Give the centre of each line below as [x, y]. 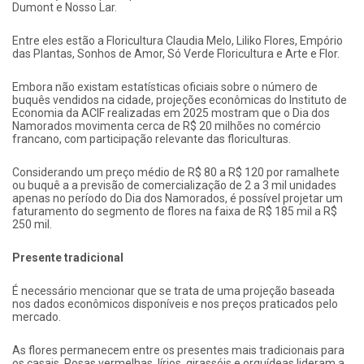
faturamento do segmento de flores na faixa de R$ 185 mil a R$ [175, 212]
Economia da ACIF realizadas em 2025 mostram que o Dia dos [171, 113]
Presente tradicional [68, 258]
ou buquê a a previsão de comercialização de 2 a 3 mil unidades [174, 186]
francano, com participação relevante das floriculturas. [152, 139]
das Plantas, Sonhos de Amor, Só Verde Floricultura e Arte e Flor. [176, 54]
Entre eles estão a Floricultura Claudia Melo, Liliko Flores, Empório [178, 41]
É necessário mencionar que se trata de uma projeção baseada [173, 291]
